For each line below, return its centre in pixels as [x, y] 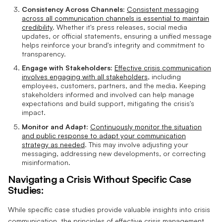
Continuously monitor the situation [146, 126]
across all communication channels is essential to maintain [115, 18]
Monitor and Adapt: [55, 126]
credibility [37, 27]
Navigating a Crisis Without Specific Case [100, 179]
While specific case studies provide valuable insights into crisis [109, 209]
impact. [34, 112]
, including [164, 77]
